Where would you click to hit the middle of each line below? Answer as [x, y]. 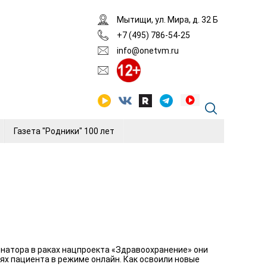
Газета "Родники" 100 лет [64, 131]
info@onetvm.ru [148, 51]
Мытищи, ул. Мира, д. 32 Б [167, 20]
